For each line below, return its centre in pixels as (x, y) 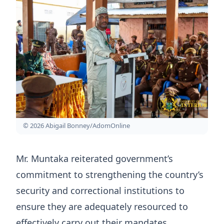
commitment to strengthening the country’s (110, 175)
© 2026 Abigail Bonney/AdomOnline (76, 126)
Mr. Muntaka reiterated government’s (94, 159)
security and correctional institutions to (100, 191)
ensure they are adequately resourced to (102, 207)
